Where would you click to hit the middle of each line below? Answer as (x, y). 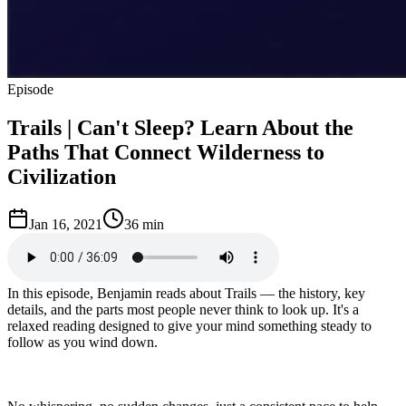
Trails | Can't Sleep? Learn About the (180, 127)
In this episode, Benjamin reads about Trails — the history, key (186, 293)
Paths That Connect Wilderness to (166, 152)
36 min (144, 224)
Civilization (62, 176)
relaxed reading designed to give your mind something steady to (189, 325)
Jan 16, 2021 (66, 224)
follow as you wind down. (82, 342)
